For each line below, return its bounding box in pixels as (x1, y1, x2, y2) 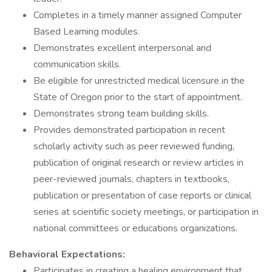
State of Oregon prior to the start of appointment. (33, 90, 242, 104)
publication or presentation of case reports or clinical (33, 189, 251, 202)
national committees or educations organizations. (33, 222, 237, 235)
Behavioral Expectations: (9, 248, 130, 261)
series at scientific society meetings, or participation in (33, 205, 259, 219)
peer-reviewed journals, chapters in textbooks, (33, 172, 229, 186)
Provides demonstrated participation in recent (33, 123, 225, 137)
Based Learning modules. (33, 25, 142, 38)
